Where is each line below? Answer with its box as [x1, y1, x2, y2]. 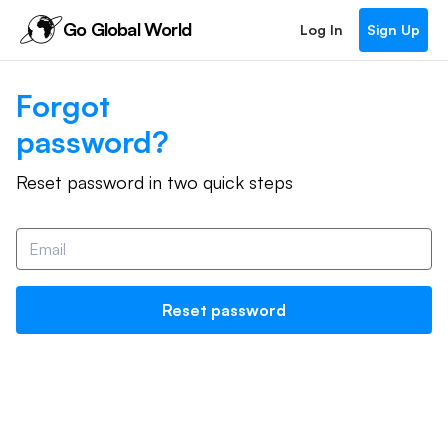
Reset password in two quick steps [16, 171, 293, 193]
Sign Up [367, 21, 420, 38]
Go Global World [63, 18, 191, 41]
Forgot [16, 87, 110, 124]
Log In [300, 21, 343, 38]
